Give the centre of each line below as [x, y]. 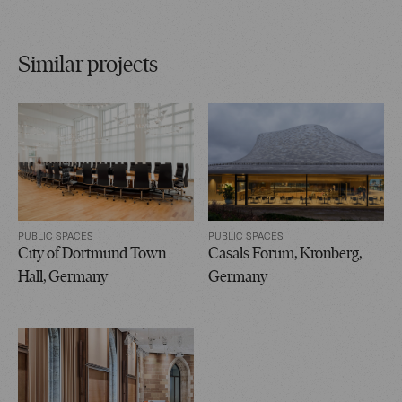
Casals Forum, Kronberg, [285, 254]
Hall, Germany [63, 277]
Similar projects [88, 66]
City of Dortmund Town [92, 254]
